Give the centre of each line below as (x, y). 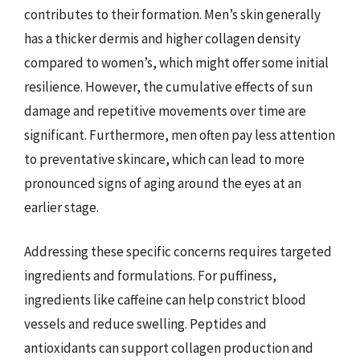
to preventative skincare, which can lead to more (164, 159)
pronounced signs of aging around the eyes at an (163, 183)
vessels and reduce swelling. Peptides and (145, 324)
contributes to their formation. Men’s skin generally (172, 14)
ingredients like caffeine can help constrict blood (165, 300)
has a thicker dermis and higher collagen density (162, 38)
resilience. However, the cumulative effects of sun (168, 86)
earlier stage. (61, 207)
